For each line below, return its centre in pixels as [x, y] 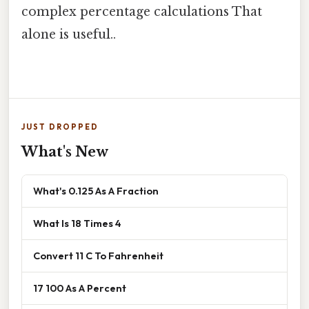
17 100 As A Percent [80, 288]
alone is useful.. [69, 35]
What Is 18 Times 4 [77, 223]
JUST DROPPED [60, 127]
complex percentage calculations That [142, 12]
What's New [65, 151]
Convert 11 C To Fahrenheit [98, 255]
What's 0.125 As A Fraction [96, 190]
